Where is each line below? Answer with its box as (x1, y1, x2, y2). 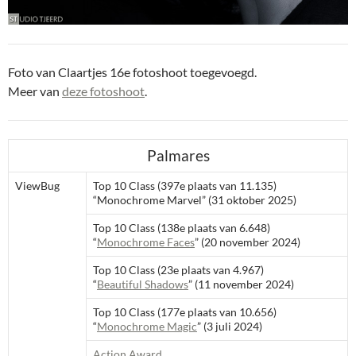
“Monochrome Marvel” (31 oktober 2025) (93, 193, 296, 207)
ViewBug (15, 179, 60, 192)
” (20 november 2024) (195, 235, 300, 249)
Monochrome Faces (97, 235, 195, 249)
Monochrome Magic (97, 319, 197, 333)
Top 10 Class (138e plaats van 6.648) (93, 221, 270, 234)
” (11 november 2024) (188, 277, 294, 291)
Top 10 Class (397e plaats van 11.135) (93, 179, 277, 192)
